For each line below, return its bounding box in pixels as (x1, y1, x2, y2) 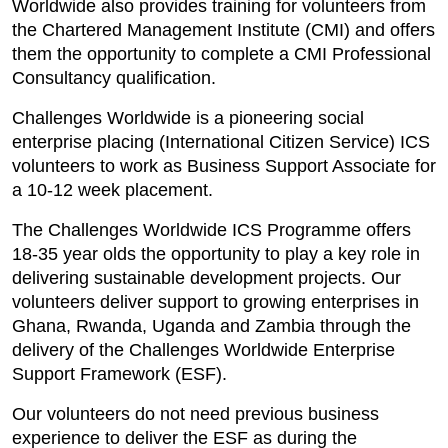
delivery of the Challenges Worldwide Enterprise (12, 340, 395, 360)
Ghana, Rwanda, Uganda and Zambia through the (12, 316, 411, 336)
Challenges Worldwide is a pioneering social (12, 108, 364, 128)
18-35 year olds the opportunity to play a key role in (12, 244, 420, 264)
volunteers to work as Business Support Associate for (12, 156, 436, 176)
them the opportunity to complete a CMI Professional (12, 44, 431, 64)
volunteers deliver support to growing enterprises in (12, 292, 419, 312)
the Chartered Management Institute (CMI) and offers (12, 20, 435, 40)
